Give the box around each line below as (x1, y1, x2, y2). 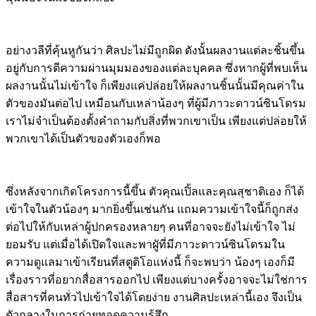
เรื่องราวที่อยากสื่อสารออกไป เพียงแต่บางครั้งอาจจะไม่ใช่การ (6, 273, 308, 286)
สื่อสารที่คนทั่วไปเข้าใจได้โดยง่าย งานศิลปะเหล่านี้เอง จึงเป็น (6, 291, 302, 303)
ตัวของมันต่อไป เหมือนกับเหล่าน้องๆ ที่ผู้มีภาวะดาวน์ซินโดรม (6, 97, 306, 109)
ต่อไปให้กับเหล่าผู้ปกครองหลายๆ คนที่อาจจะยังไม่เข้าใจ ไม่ (6, 220, 296, 233)
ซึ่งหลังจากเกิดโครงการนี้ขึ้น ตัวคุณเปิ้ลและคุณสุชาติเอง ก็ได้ (6, 185, 304, 197)
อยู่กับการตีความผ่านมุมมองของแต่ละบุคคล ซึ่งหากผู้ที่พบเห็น (6, 61, 308, 74)
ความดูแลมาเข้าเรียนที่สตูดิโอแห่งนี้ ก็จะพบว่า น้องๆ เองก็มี (6, 255, 295, 268)
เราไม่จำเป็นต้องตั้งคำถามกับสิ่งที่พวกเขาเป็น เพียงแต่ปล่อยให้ (6, 114, 307, 127)
